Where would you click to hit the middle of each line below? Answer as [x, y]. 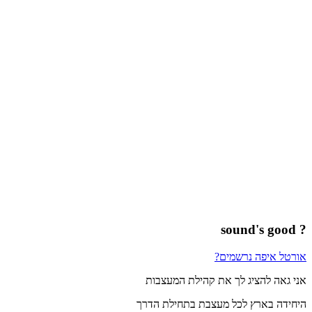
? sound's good [301, 230]
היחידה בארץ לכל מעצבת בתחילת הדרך [221, 304]
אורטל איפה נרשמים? [260, 256]
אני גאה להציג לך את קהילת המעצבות [226, 280]
